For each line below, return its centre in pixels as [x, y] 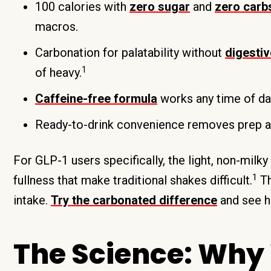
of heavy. [58, 73]
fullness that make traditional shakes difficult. [133, 180]
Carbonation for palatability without [130, 53]
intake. [32, 200]
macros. [57, 27]
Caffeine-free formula [96, 99]
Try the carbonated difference [134, 200]
